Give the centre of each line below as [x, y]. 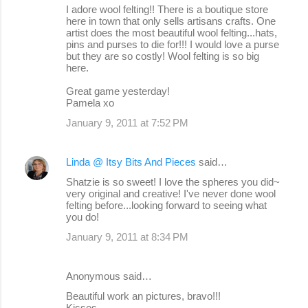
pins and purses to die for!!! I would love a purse [173, 44]
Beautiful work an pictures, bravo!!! [143, 296]
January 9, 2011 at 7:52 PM [127, 122]
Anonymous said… [109, 276]
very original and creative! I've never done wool [171, 193]
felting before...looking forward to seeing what [166, 205]
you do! [82, 217]
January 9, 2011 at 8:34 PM [127, 236]
